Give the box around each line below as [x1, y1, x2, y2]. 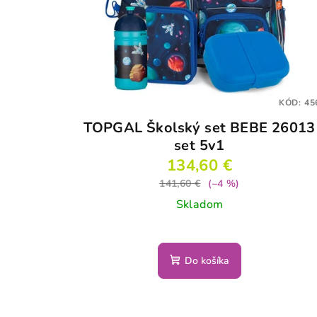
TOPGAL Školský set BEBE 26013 [83, 118, 316, 138]
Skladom [175, 197, 224, 213]
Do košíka [184, 254, 229, 268]
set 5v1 [174, 136, 225, 156]
